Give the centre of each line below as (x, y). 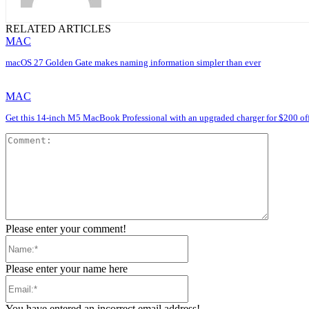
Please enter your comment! (66, 229)
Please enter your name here (67, 269)
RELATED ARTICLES (58, 29)
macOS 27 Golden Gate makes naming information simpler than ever (133, 63)
